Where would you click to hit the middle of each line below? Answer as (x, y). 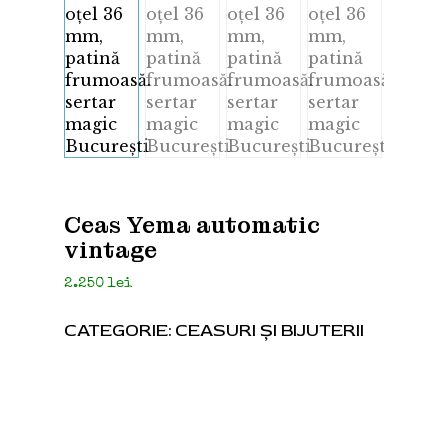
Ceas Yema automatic (192, 225)
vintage (110, 250)
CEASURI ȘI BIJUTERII (269, 331)
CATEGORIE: (119, 331)
